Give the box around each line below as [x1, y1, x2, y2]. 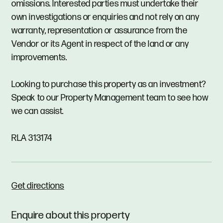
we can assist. [11, 106, 64, 116]
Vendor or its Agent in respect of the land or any [11, 38, 189, 49]
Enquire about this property [11, 209, 130, 222]
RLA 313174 [11, 132, 52, 143]
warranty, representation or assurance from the [11, 25, 188, 36]
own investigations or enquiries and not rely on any [11, 11, 200, 22]
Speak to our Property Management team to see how [11, 92, 209, 103]
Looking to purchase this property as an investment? [11, 79, 207, 90]
